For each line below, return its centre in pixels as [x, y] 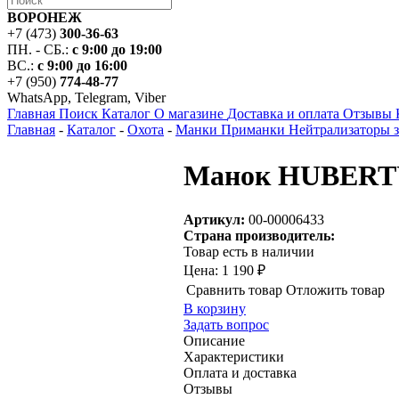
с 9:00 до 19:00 [117, 49]
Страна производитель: [259, 235]
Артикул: [214, 219]
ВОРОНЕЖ [45, 17]
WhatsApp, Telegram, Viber [86, 98]
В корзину [215, 308]
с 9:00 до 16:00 [82, 65]
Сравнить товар [234, 289]
